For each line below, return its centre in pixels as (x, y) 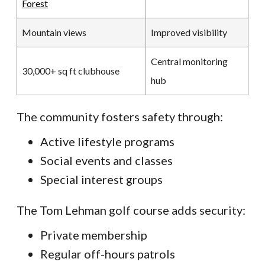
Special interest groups (101, 179)
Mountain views (54, 32)
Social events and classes (106, 160)
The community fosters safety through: (120, 116)
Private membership (94, 235)
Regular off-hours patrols (108, 253)
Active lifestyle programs (107, 141)
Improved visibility (189, 32)
